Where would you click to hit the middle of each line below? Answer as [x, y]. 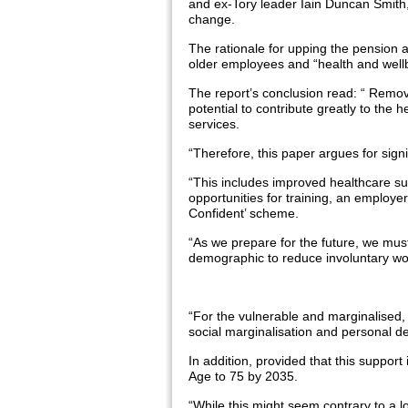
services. [214, 124]
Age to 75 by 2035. [243, 376]
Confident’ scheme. [244, 213]
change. [212, 19]
